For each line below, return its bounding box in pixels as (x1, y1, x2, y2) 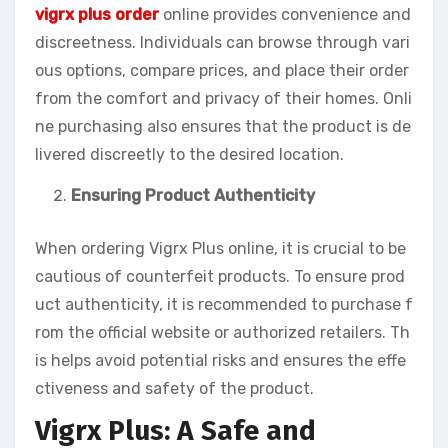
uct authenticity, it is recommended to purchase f (35, 294, 413, 314)
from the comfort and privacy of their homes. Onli (35, 88, 412, 108)
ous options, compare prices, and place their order (35, 60, 409, 80)
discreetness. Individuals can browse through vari (35, 32, 410, 52)
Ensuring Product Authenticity (71, 185, 315, 205)
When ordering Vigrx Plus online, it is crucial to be (35, 238, 406, 258)
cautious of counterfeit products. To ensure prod (35, 266, 405, 286)
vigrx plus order (35, 4, 159, 24)
